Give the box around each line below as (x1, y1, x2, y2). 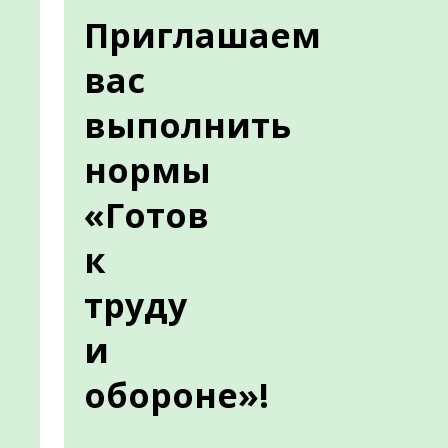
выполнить (84, 102, 291, 148)
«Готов (84, 192, 209, 238)
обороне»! (84, 372, 269, 418)
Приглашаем (84, 12, 321, 58)
